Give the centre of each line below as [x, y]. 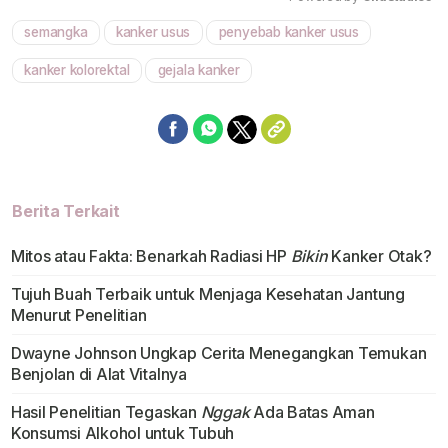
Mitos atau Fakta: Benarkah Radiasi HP [150, 256]
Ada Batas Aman [312, 412]
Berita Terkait [66, 211]
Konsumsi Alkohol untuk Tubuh [122, 433]
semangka [56, 32]
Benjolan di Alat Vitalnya [98, 374]
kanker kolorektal [77, 70]
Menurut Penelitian [78, 315]
